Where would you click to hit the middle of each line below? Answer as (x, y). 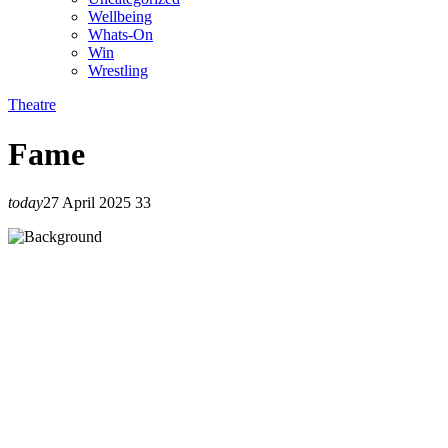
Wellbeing (120, 17)
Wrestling (118, 71)
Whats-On (120, 35)
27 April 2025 (87, 203)
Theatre (32, 105)
